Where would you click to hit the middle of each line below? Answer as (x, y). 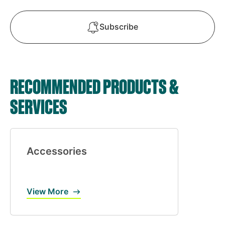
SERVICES (39, 106)
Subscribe (119, 27)
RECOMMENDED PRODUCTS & (94, 86)
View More (47, 192)
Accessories (57, 151)
